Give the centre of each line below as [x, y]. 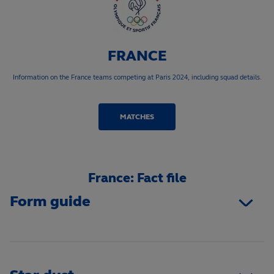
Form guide [50, 202]
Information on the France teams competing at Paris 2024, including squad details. [137, 77]
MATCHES [137, 117]
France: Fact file [137, 178]
